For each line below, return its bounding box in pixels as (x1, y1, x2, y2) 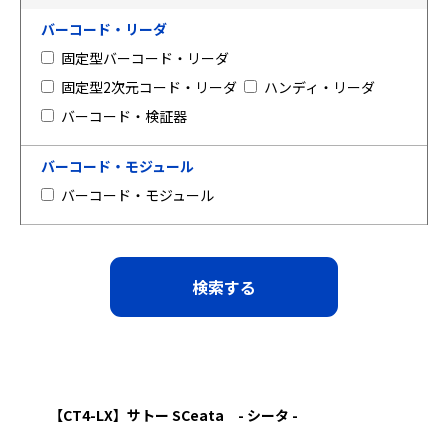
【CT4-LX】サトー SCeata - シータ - (49, 405, 298, 425)
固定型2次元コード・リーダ (61, 77, 237, 97)
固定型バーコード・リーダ (61, 48, 229, 68)
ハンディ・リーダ (264, 77, 375, 97)
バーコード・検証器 (61, 106, 187, 126)
